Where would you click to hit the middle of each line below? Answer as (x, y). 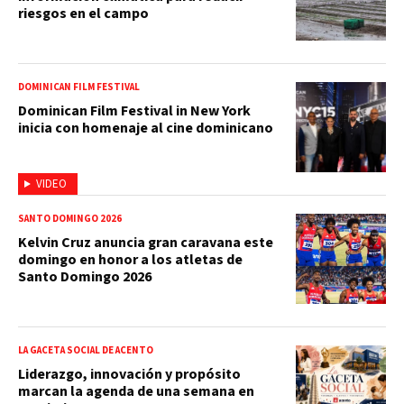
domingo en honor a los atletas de (130, 259)
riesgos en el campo (83, 13)
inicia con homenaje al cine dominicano (146, 128)
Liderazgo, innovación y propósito (129, 374)
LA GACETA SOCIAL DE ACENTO (86, 350)
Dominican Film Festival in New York (134, 110)
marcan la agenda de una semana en (136, 391)
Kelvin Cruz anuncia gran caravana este (146, 242)
